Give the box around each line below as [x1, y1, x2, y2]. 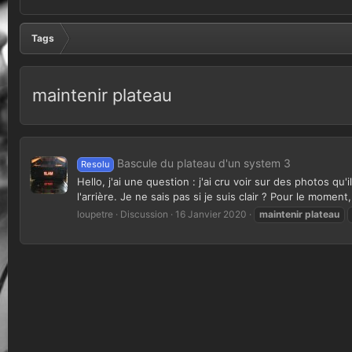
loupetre [77, 208, 113, 221]
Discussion [120, 208, 168, 221]
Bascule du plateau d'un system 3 [116, 156, 291, 170]
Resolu [80, 158, 110, 170]
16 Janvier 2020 [175, 208, 247, 221]
